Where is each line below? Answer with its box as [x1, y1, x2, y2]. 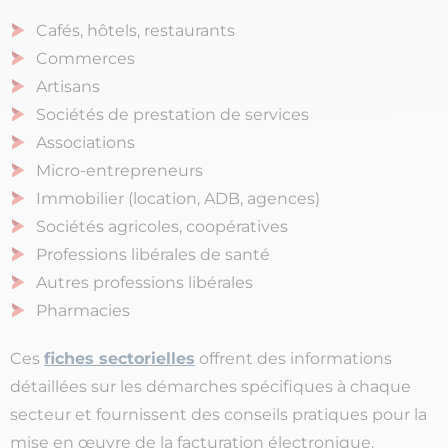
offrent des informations [195, 349, 392, 369]
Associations [36, 133, 135, 153]
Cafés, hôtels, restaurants [36, 21, 235, 41]
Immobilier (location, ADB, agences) [36, 189, 320, 209]
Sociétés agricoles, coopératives [36, 217, 288, 237]
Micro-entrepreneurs [36, 161, 203, 181]
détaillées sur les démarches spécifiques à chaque [10, 377, 411, 397]
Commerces [36, 49, 135, 69]
